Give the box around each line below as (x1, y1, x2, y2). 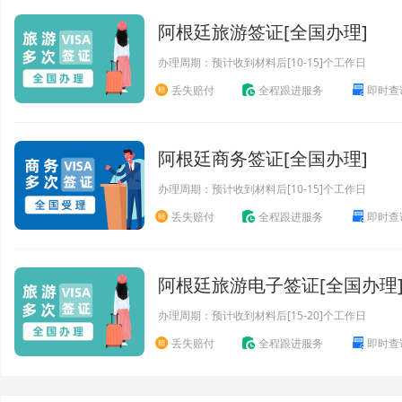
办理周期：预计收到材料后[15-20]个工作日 (158, 308, 366, 323)
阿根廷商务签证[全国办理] (158, 146, 368, 170)
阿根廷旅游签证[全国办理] (158, 20, 368, 44)
